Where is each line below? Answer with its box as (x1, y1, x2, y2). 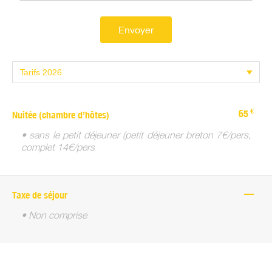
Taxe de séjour (12, 189, 67, 202)
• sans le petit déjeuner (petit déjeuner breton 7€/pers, (21, 129, 251, 141)
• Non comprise (21, 209, 87, 221)
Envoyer (118, 24, 154, 36)
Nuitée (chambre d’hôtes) (12, 109, 109, 121)
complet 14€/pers (21, 141, 95, 153)
